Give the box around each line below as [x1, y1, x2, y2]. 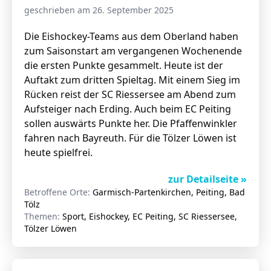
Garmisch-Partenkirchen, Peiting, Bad [93, 186, 245, 198]
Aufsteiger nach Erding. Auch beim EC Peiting [24, 102, 231, 116]
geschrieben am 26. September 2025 [24, 4, 174, 16]
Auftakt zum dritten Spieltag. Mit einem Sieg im [24, 73, 240, 87]
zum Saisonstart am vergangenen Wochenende [24, 44, 242, 57]
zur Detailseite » [168, 172, 247, 186]
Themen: [24, 211, 62, 222]
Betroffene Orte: [24, 186, 93, 198]
